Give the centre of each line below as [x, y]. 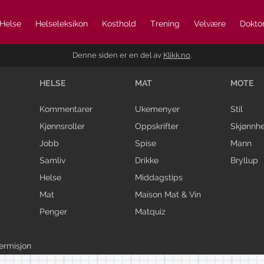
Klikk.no [177, 55]
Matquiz [150, 211]
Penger [54, 211]
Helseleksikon [62, 23]
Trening [165, 23]
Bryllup [244, 160]
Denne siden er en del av [118, 55]
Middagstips [159, 177]
